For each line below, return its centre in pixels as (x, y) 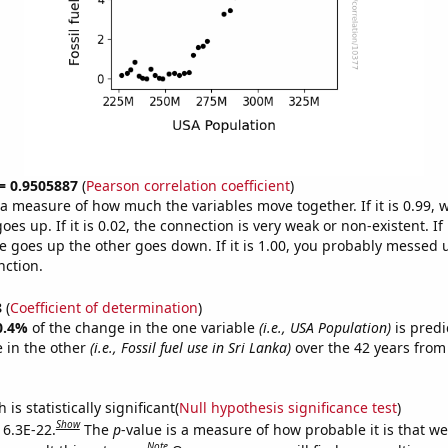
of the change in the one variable (145, 327)
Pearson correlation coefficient (187, 185)
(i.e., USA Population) (324, 327)
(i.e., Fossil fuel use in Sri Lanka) (190, 347)
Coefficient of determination (103, 307)
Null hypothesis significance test (287, 407)
